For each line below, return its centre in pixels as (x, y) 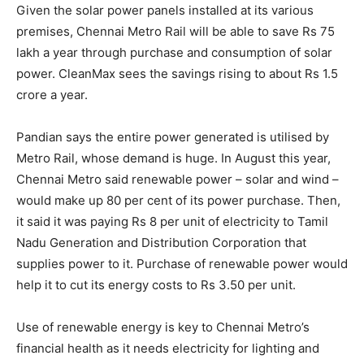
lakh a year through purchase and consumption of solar (174, 52)
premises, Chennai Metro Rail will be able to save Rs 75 (175, 31)
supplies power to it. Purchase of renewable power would (182, 264)
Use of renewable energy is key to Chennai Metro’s (163, 327)
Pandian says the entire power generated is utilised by (173, 137)
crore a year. (52, 95)
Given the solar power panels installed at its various (165, 10)
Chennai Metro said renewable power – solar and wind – (178, 179)
